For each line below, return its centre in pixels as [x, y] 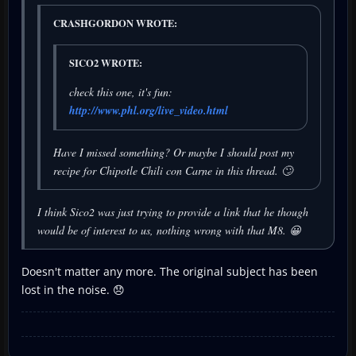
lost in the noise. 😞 [73, 289]
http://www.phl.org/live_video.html [149, 110]
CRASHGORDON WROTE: [115, 23]
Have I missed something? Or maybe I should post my [174, 152]
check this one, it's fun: [121, 91]
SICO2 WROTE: [106, 62]
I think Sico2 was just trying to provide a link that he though [173, 211]
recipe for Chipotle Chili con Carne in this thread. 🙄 [173, 170]
